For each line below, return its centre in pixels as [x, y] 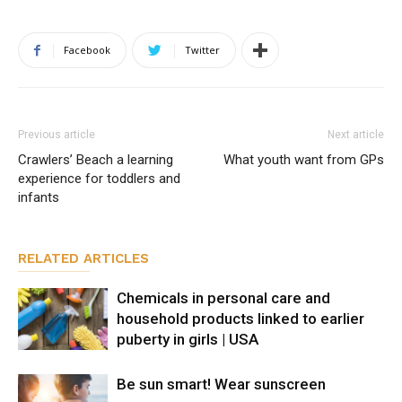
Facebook [87, 50]
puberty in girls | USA [188, 339]
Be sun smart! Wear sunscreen [221, 384]
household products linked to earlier [240, 319]
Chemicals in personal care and [223, 298]
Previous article [57, 135]
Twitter [202, 50]
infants [39, 197]
